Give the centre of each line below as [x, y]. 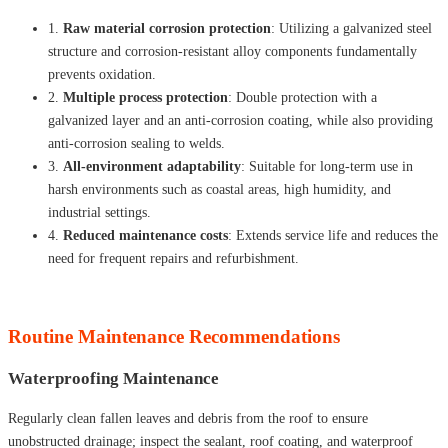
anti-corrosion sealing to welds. [136, 143]
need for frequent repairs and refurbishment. [173, 258]
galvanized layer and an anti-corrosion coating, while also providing [240, 120]
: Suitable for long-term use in [327, 166]
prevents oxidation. [102, 74]
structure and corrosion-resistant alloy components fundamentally [232, 51]
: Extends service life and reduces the [333, 235]
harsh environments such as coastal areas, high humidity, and [219, 189]
